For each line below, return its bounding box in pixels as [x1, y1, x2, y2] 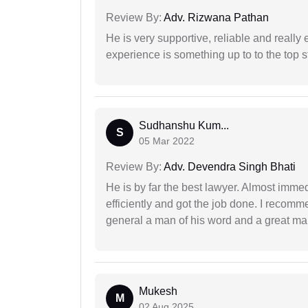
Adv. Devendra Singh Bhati [162, 161, 296, 173]
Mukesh [139, 285, 177, 298]
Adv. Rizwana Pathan [162, 12, 269, 24]
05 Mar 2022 [139, 135, 195, 147]
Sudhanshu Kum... [139, 120, 229, 132]
